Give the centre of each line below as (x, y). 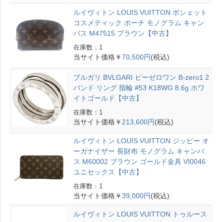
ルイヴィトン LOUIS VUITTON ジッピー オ (141, 140)
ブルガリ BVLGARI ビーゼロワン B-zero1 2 (141, 77)
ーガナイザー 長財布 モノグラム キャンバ (139, 151)
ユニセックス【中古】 (108, 172)
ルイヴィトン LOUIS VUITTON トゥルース (140, 214)
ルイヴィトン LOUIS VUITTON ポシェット (140, 12)
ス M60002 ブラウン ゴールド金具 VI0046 (139, 161)
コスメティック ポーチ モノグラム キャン (139, 23)
